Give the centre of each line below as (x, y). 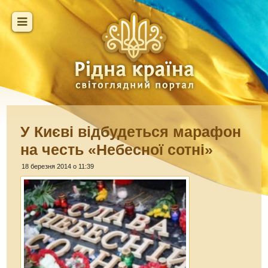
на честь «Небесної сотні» (117, 150)
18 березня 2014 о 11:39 (58, 166)
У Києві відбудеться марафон (131, 132)
